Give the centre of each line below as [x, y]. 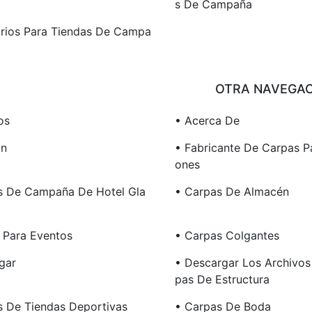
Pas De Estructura [222, 280]
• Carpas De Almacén [232, 192]
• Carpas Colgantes [227, 236]
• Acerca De [207, 121]
